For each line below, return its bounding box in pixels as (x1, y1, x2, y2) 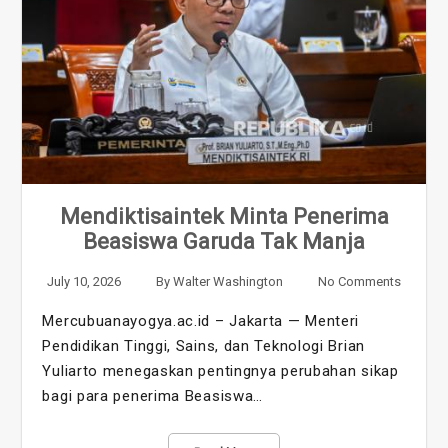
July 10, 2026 (47, 274, 122, 290)
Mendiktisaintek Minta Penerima (59, 204, 389, 230)
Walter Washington (173, 274, 283, 290)
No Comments (317, 274, 401, 290)
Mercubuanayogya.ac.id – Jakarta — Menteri (42, 312, 360, 331)
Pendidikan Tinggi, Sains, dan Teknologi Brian (42, 337, 365, 356)
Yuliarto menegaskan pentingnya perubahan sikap (42, 362, 399, 381)
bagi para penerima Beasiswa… (42, 387, 264, 406)
